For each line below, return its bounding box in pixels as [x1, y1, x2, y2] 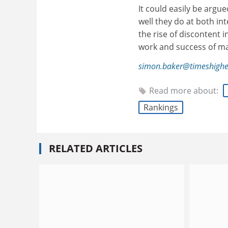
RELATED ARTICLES [49, 141, 142, 155]
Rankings [144, 102, 178, 113]
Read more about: [149, 85, 220, 96]
